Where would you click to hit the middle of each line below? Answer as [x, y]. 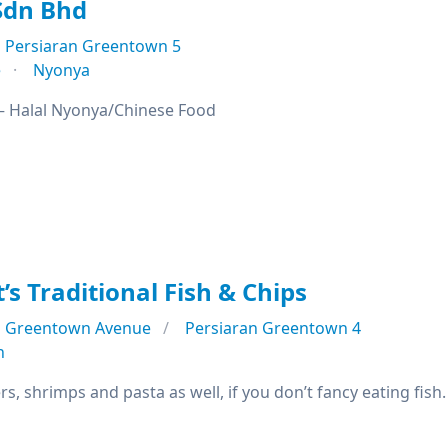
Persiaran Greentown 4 [273, 328]
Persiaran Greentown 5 [93, 46]
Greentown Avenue [78, 328]
